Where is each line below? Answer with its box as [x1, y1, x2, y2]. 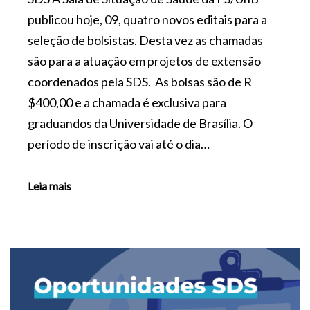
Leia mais [28, 179, 71, 193]
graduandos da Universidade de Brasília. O [28, 115, 253, 131]
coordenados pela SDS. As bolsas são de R [28, 73, 252, 89]
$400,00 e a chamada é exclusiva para [28, 94, 226, 110]
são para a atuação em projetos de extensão [28, 53, 261, 69]
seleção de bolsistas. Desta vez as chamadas [28, 32, 263, 48]
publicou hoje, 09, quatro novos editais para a [28, 11, 267, 27]
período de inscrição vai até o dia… [28, 136, 210, 152]
